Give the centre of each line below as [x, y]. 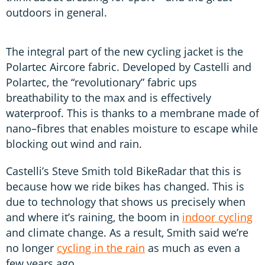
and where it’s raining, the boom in [94, 217]
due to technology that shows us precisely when [126, 201]
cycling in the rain [101, 248]
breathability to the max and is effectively [109, 97]
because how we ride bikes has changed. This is [125, 186]
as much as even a [193, 248]
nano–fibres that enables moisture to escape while [132, 128]
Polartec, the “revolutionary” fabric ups [101, 82]
